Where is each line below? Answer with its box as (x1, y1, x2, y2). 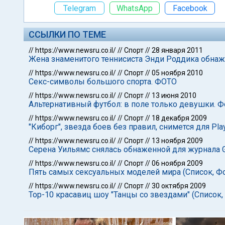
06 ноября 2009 (152, 159, 203, 167)
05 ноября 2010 (152, 69, 203, 77)
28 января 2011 (152, 46, 203, 54)
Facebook (172, 3, 207, 13)
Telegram (63, 3, 96, 13)
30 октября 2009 (152, 182, 206, 190)
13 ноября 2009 (152, 137, 203, 145)
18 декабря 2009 (152, 114, 207, 122)
